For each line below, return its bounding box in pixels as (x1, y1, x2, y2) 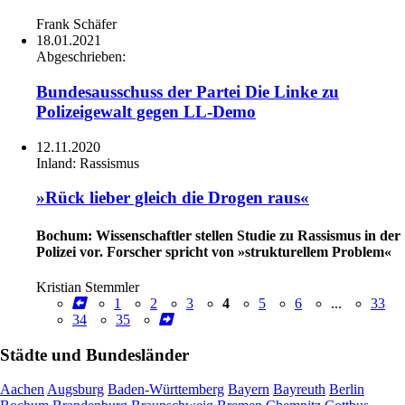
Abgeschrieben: (36, 49, 126, 65)
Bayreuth (273, 381, 325, 398)
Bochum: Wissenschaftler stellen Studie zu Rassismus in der (36, 227, 400, 243)
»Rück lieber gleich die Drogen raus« (36, 188, 309, 208)
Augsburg (47, 381, 104, 398)
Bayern (228, 381, 269, 398)
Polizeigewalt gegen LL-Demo (36, 102, 256, 122)
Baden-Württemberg (108, 381, 224, 398)
